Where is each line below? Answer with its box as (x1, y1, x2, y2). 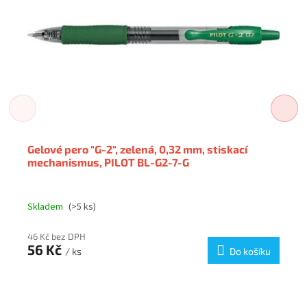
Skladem (27, 199, 63, 214)
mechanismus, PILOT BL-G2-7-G (27, 155, 190, 169)
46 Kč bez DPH (27, 230, 86, 242)
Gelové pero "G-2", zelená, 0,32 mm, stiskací (27, 142, 247, 156)
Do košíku (230, 245, 271, 257)
